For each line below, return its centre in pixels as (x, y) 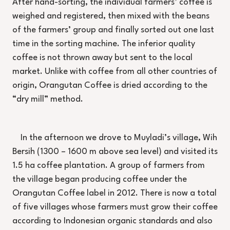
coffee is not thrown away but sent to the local (102, 58)
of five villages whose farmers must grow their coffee (115, 207)
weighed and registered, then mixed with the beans (111, 16)
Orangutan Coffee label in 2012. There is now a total (114, 194)
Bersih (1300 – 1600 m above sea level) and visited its (115, 152)
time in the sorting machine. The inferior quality (104, 44)
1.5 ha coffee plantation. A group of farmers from (109, 166)
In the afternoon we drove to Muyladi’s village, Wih (119, 138)
